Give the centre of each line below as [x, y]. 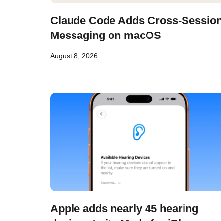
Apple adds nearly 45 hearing [124, 208]
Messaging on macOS [106, 35]
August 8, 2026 [74, 56]
